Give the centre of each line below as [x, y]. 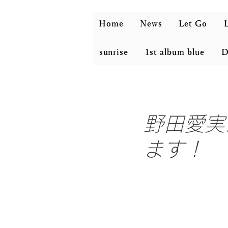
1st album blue [175, 52]
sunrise [113, 52]
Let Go [193, 24]
